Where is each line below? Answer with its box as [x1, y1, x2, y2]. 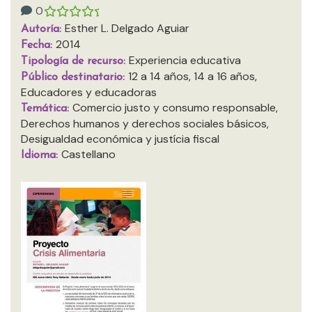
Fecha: [21, 40, 56, 51]
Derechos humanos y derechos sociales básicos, [21, 116, 269, 131]
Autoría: [21, 24, 65, 35]
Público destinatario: [21, 72, 128, 83]
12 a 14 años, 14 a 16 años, [128, 69, 257, 84]
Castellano [61, 147, 116, 162]
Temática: [21, 103, 72, 114]
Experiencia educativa [129, 53, 241, 68]
